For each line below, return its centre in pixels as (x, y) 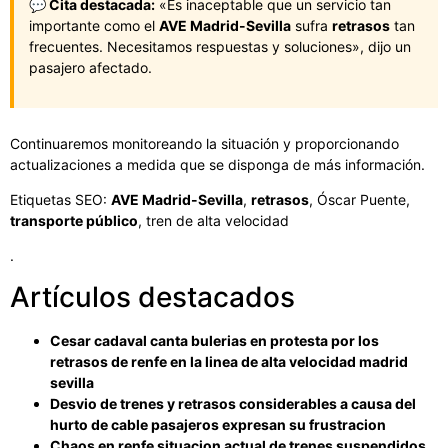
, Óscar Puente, (359, 199)
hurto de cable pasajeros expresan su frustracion (218, 424)
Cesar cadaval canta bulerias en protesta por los (214, 340)
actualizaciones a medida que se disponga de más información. (217, 164)
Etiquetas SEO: (60, 199)
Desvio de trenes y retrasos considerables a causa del (233, 403)
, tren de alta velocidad (213, 220)
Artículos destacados (152, 296)
